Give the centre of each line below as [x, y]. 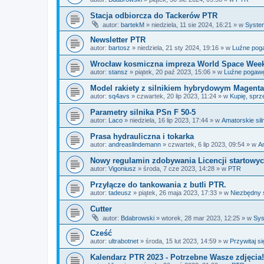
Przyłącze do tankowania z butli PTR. [158, 185]
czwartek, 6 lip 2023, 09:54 [206, 144]
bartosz [119, 48]
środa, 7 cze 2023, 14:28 [179, 169]
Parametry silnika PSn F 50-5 [143, 112]
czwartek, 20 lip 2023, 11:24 [176, 96]
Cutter [101, 209]
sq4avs [119, 96]
